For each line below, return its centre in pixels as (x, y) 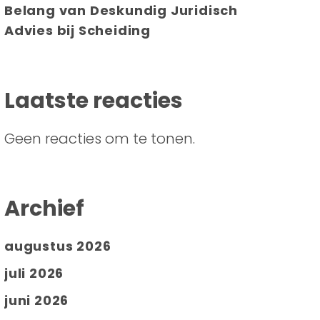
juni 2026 (37, 300)
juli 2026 (34, 273)
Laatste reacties (94, 100)
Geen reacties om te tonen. (100, 138)
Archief (44, 208)
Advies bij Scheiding (78, 30)
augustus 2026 (58, 246)
